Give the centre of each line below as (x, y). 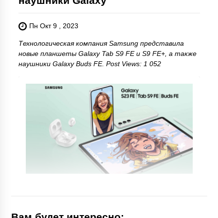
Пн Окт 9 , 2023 (54, 26)
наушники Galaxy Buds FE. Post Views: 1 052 (90, 64)
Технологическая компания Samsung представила (101, 44)
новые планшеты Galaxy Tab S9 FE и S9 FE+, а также (107, 54)
